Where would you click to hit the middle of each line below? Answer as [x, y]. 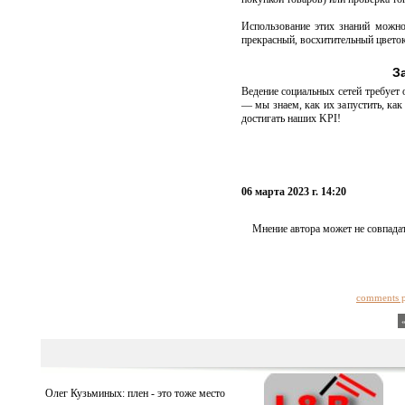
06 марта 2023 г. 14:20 [293, 192]
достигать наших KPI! [291, 118]
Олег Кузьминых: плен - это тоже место [135, 393]
